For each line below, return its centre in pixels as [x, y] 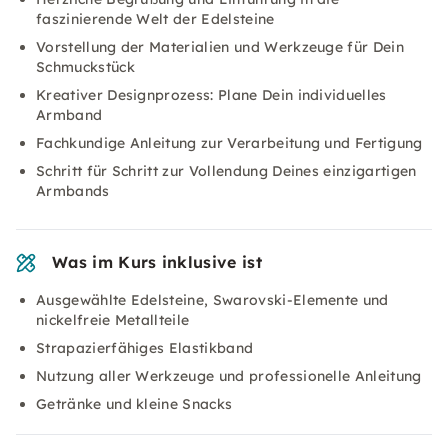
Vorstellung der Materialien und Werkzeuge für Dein [220, 47]
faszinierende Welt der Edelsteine [155, 19]
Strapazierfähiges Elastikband [145, 348]
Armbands [73, 191]
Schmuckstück [85, 67]
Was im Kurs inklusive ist [157, 262]
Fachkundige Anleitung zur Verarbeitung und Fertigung [229, 143]
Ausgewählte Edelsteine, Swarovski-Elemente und [212, 300]
